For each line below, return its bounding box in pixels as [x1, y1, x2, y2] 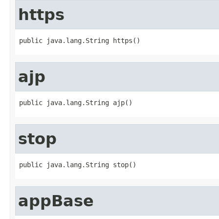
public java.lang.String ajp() [19, 98, 132, 107]
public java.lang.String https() [19, 36, 140, 44]
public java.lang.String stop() [19, 160, 136, 169]
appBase [18, 192, 94, 210]
